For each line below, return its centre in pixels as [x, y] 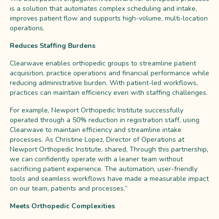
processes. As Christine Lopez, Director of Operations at [97, 139]
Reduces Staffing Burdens [53, 45]
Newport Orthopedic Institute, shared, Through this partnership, [109, 149]
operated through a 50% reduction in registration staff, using [105, 120]
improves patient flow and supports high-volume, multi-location [109, 18]
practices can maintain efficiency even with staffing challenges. [109, 92]
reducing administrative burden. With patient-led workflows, [104, 83]
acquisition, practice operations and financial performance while [109, 73]
